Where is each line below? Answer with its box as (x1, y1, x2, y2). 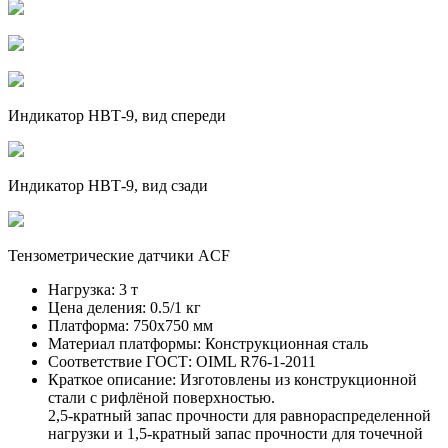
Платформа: (48, 316, 129, 334)
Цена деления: (48, 298, 146, 316)
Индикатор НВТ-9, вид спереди (8, 106, 226, 124)
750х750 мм (129, 316, 213, 334)
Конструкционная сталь (201, 334, 368, 352)
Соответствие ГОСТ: (48, 352, 192, 370)
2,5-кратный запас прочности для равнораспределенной (48, 406, 431, 424)
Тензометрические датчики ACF (8, 246, 230, 264)
